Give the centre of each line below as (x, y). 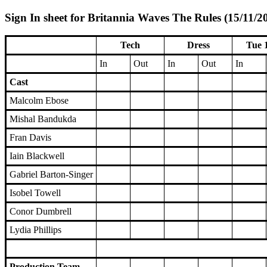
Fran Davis (30, 138)
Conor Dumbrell (41, 212)
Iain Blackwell (37, 156)
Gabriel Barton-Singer (51, 175)
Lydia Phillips (35, 230)
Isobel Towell (35, 193)
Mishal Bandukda (43, 119)
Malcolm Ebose (39, 101)
